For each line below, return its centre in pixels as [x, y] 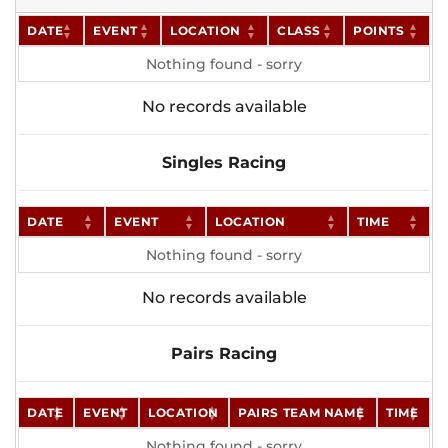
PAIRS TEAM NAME [301, 413]
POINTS [379, 30]
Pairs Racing [224, 354]
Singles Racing [224, 163]
